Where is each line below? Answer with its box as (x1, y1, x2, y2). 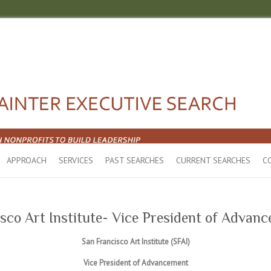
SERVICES (59, 155, 93, 166)
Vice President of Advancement (83, 258, 188, 269)
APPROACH (7, 155, 47, 166)
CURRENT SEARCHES (176, 155, 250, 166)
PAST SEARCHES (105, 155, 164, 166)
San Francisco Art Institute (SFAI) (81, 237, 190, 247)
